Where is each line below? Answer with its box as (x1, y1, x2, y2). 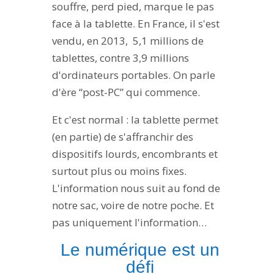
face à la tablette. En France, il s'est (51, 17, 220, 31)
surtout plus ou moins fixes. (51, 164, 187, 179)
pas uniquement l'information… (51, 215, 207, 230)
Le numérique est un (60, 240, 220, 260)
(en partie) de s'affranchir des (51, 130, 193, 144)
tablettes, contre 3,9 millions (51, 51, 189, 65)
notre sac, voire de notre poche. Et (51, 198, 214, 213)
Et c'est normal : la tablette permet (51, 113, 218, 127)
